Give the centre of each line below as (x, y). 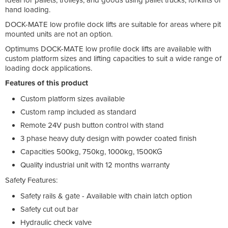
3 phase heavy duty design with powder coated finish (108, 138)
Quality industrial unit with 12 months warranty (95, 165)
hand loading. (28, 9)
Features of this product (47, 83)
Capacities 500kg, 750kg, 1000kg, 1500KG (91, 151)
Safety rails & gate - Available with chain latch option (106, 196)
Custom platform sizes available (73, 98)
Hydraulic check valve (56, 222)
